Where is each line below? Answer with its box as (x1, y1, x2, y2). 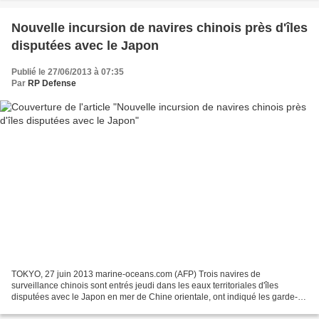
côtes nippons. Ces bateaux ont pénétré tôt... (11, 303, 183, 313)
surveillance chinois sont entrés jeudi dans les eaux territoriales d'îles (11, 280, 278, 291)
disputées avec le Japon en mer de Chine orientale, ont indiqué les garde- (11, 291, 298, 302)
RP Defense (28, 78, 76, 89)
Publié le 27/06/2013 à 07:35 (11, 67, 124, 78)
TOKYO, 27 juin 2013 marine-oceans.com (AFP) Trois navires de (11, 268, 261, 279)
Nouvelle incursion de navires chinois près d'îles (11, 21, 308, 36)
